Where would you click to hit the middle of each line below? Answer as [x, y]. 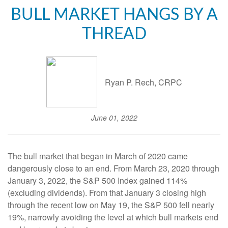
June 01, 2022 [114, 118]
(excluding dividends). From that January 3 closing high [107, 193]
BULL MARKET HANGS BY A [114, 15]
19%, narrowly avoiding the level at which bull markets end [113, 217]
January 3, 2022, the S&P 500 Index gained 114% [97, 180]
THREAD [114, 34]
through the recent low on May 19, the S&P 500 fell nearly [111, 205]
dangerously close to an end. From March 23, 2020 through [113, 168]
